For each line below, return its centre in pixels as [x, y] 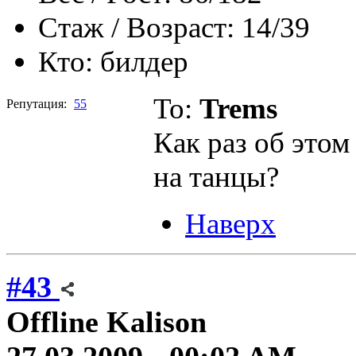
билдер [144, 61]
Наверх [230, 223]
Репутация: [37, 103]
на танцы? [216, 176]
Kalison [157, 322]
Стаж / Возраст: [136, 27]
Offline [52, 322]
